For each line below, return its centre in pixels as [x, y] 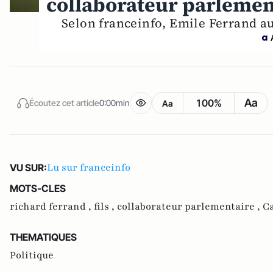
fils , [105, 207]
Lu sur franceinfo [89, 168]
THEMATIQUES [43, 237]
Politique [32, 256]
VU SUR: [28, 168]
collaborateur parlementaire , [190, 207]
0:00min [115, 102]
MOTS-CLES [38, 189]
